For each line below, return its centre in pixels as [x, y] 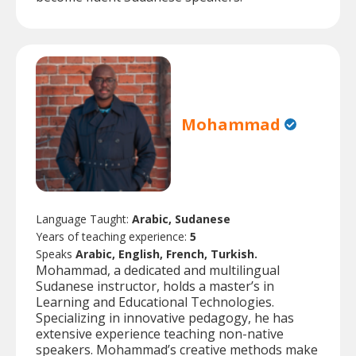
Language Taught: [84, 219]
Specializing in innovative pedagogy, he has [165, 318]
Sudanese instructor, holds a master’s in [155, 286]
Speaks [56, 254]
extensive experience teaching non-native [160, 334]
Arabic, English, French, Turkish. [166, 254]
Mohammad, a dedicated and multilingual [158, 271]
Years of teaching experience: [113, 237]
